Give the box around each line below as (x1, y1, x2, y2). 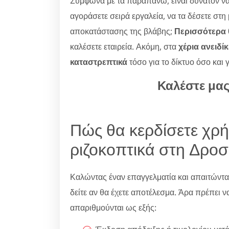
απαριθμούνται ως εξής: (70, 201, 156, 213)
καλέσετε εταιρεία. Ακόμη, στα (70, 40, 178, 52)
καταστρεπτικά (70, 56, 127, 67)
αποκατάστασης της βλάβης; (70, 25, 174, 37)
